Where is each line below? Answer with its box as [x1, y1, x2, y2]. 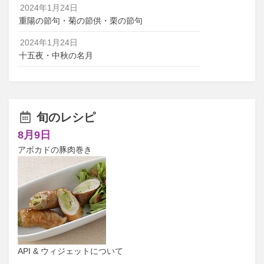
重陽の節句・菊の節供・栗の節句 [19, 15, 143, 25]
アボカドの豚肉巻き [18, 144, 92, 154]
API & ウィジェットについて [18, 246, 123, 256]
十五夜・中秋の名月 [19, 50, 93, 60]
